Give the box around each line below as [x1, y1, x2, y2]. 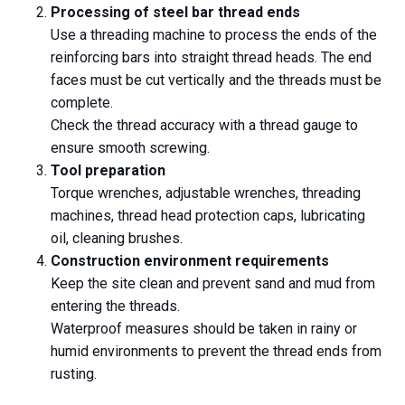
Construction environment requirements [51, 252, 329, 270]
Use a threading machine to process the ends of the [51, 26, 377, 44]
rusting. [51, 365, 97, 383]
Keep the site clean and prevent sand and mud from [51, 275, 375, 293]
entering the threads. [51, 297, 180, 316]
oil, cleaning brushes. [51, 230, 183, 248]
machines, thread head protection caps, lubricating [51, 207, 365, 225]
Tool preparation [51, 162, 165, 180]
